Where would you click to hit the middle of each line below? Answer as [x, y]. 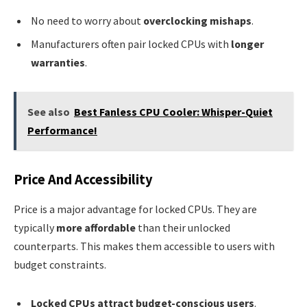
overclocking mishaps [197, 20]
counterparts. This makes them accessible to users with [144, 246]
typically [35, 228]
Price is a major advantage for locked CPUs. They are [135, 209]
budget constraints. [60, 265]
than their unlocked [183, 228]
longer [247, 44]
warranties [58, 62]
